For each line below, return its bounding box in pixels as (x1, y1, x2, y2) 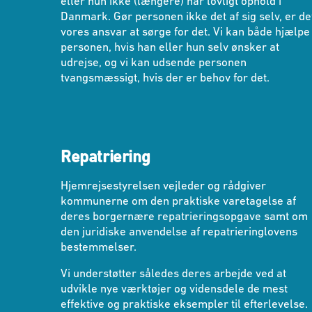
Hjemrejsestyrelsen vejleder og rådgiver (61, 178, 266, 193)
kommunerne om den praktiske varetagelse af (61, 194, 296, 208)
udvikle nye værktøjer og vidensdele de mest (61, 281, 288, 296)
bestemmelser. (61, 240, 139, 254)
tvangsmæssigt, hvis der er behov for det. (61, 70, 281, 85)
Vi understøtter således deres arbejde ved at (61, 266, 286, 281)
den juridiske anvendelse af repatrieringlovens (61, 224, 297, 239)
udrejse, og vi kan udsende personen (61, 55, 247, 70)
